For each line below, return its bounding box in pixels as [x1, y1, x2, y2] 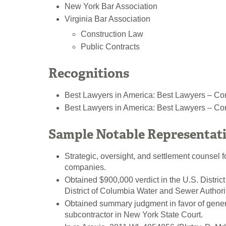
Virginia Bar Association [65, 15, 150, 24]
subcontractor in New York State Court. [65, 210, 203, 219]
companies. [65, 162, 106, 172]
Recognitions [48, 64, 129, 82]
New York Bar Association [65, 2, 157, 11]
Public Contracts [81, 42, 140, 51]
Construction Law [81, 30, 143, 39]
